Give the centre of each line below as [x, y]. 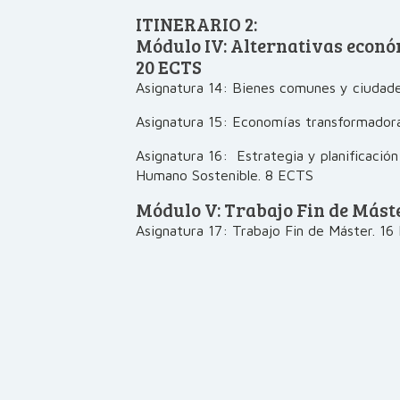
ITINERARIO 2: [196, 24]
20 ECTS [169, 67]
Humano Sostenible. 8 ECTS [225, 175]
